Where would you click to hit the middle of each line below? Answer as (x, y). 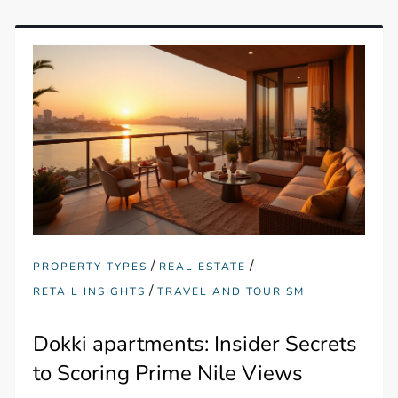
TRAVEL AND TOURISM (231, 291)
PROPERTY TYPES (91, 266)
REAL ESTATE (203, 266)
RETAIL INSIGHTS (90, 291)
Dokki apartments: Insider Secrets (195, 343)
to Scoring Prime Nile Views (168, 373)
